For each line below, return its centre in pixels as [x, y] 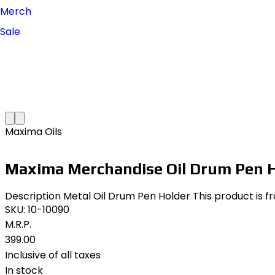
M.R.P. [18, 224]
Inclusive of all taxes [53, 255]
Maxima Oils [33, 132]
